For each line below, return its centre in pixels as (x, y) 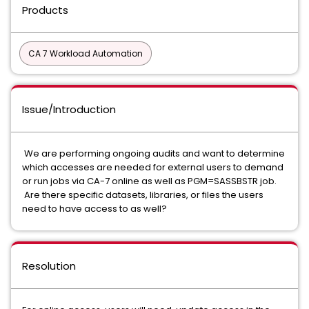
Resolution (49, 266)
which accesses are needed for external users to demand (153, 167)
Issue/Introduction (69, 109)
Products (45, 10)
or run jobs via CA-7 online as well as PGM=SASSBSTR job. (150, 181)
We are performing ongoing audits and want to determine (153, 153)
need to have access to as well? (94, 209)
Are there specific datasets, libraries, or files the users (143, 195)
